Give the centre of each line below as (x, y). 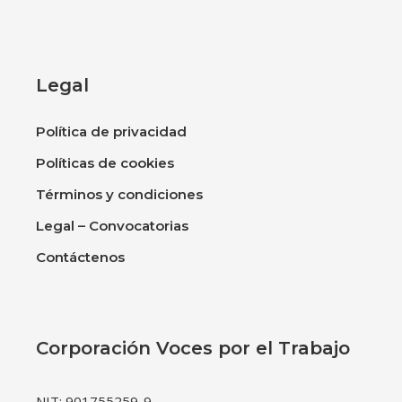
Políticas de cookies (105, 162)
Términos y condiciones (120, 194)
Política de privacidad (112, 131)
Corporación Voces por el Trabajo (193, 348)
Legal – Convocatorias (113, 225)
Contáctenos (81, 257)
